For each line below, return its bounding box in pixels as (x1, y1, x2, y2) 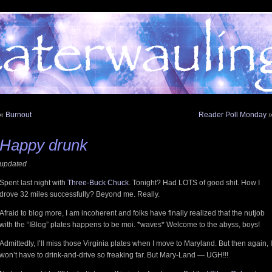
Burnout (5, 110, 32, 119)
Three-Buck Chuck (67, 178, 129, 187)
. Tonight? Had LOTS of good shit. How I (129, 178, 260, 187)
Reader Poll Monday (199, 110, 267, 119)
